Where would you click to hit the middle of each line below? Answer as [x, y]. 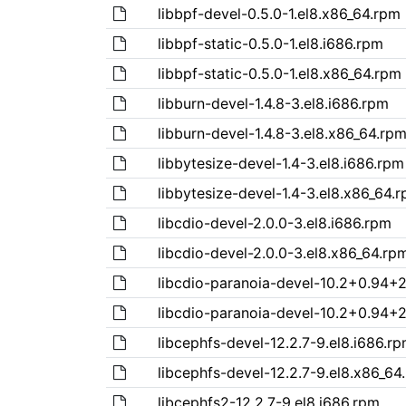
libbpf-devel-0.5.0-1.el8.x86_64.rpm [279, 13]
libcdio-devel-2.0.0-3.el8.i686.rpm [274, 222]
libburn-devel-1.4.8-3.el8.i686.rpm [273, 103]
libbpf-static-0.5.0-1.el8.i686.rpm [270, 43]
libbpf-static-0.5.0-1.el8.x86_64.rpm [279, 73]
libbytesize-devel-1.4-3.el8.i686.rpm [280, 163]
